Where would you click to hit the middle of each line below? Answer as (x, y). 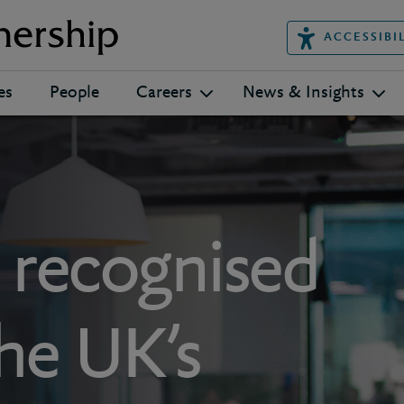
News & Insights (303, 93)
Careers (164, 93)
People (74, 93)
